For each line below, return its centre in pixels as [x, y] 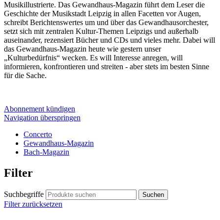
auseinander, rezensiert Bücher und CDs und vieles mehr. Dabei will [110, 40]
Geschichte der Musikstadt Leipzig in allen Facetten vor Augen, [102, 14]
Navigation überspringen [42, 118]
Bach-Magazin [46, 152]
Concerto [38, 135]
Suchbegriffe [24, 194]
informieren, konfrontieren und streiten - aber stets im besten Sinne [107, 67]
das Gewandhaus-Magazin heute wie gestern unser [82, 49]
